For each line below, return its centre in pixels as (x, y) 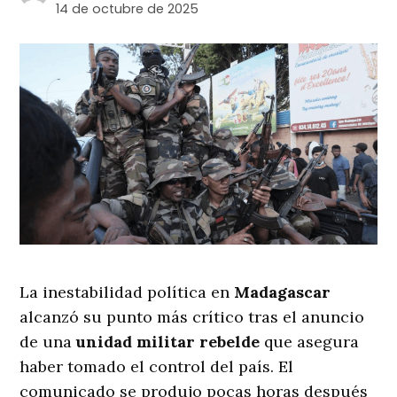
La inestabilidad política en (127, 292)
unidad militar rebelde (168, 342)
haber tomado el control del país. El (157, 367)
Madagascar (283, 292)
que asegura (310, 342)
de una (48, 342)
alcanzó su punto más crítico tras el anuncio (192, 317)
